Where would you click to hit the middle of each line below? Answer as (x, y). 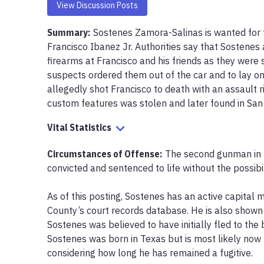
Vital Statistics (79, 127)
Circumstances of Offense (103, 154)
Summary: (69, 32)
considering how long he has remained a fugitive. (151, 253)
